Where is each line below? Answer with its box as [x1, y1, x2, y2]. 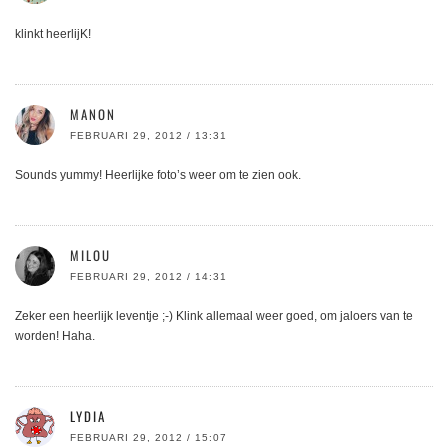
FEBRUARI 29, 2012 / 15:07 [70, 431, 227, 443]
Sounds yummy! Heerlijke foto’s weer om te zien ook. [15, 167, 301, 182]
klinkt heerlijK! [15, 26, 91, 41]
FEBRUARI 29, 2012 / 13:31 [70, 129, 227, 141]
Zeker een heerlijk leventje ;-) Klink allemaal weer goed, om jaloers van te [15, 308, 413, 323]
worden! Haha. [15, 328, 95, 343]
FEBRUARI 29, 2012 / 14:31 [70, 270, 227, 282]
